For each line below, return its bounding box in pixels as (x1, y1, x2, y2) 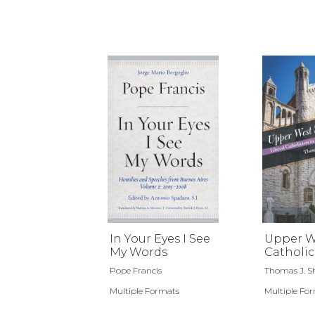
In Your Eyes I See (110, 231, 210, 245)
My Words (110, 245, 167, 259)
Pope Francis (110, 264, 162, 276)
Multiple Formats (110, 285, 179, 296)
